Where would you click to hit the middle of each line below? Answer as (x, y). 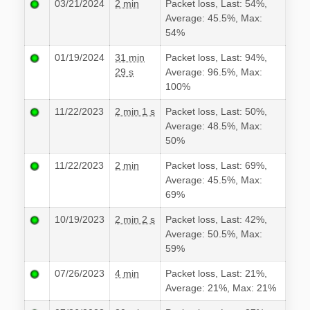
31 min (130, 58)
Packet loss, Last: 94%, (216, 58)
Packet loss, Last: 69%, (216, 166)
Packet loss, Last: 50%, (216, 112)
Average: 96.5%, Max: (214, 72)
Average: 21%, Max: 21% (221, 288)
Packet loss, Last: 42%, (216, 220)
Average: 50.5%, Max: (214, 234)
